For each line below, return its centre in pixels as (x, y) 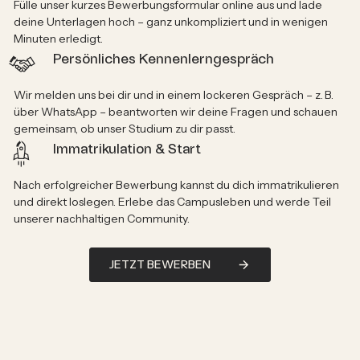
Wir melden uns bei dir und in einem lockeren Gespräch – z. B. (173, 95)
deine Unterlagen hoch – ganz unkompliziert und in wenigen (170, 22)
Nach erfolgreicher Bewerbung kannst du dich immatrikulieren (176, 185)
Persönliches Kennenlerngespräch (163, 58)
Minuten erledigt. (58, 39)
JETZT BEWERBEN (160, 264)
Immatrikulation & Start (127, 148)
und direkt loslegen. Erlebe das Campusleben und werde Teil (172, 202)
